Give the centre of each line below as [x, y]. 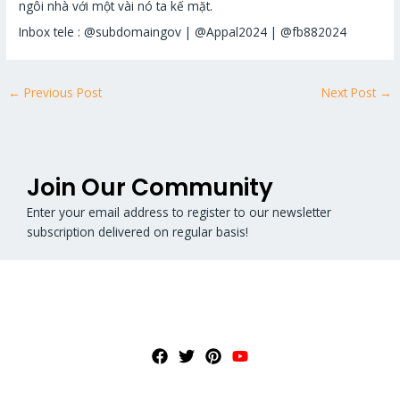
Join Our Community [150, 188]
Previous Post [62, 92]
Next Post [350, 92]
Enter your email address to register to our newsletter [179, 212]
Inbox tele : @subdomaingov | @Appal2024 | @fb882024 [183, 31]
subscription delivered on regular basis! [137, 232]
